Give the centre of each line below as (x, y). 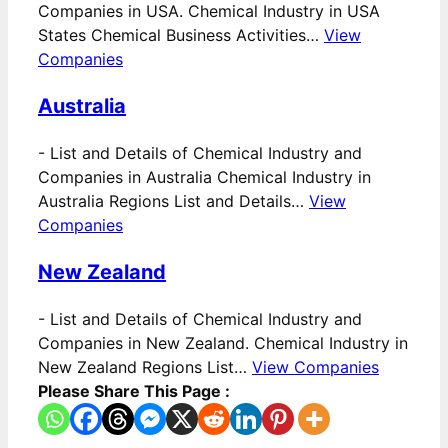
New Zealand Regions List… (145, 367)
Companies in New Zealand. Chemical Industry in (223, 343)
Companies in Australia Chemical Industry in (204, 177)
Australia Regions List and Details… (173, 201)
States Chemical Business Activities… (181, 35)
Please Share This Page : (134, 391)
